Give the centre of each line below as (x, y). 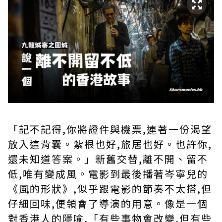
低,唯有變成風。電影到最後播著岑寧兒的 (108, 174)
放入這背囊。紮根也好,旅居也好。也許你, (110, 144)
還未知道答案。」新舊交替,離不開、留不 (108, 159)
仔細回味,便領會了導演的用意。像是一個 (108, 204)
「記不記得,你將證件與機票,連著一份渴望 (110, 129)
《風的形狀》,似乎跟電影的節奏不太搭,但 (110, 189)
